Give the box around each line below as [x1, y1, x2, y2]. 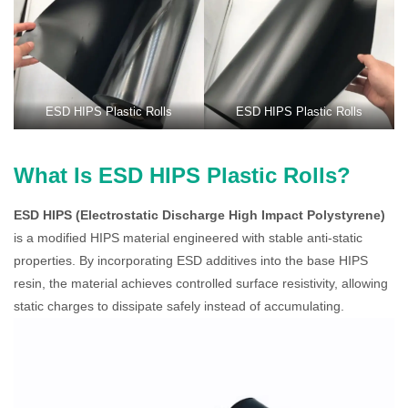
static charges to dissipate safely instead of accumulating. [14, 299, 344, 313]
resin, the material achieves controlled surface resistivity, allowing [14, 276, 388, 291]
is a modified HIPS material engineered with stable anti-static [14, 230, 362, 245]
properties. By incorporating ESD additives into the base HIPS [14, 253, 368, 268]
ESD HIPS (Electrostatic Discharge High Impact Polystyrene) [14, 208, 385, 222]
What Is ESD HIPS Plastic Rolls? [14, 163, 351, 188]
